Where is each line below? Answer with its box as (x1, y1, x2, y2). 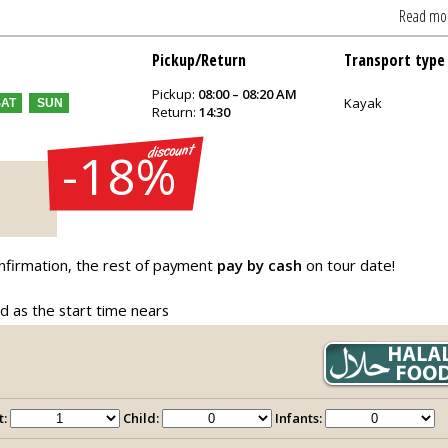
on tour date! (302, 255, 395, 275)
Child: (123, 409, 162, 427)
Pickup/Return (152, 49, 246, 71)
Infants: (272, 409, 325, 427)
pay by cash (217, 255, 302, 275)
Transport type (344, 49, 445, 71)
